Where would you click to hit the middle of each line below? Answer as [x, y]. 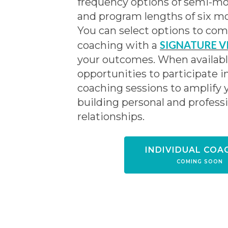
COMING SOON [199, 161]
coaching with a [119, 45]
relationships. [111, 116]
